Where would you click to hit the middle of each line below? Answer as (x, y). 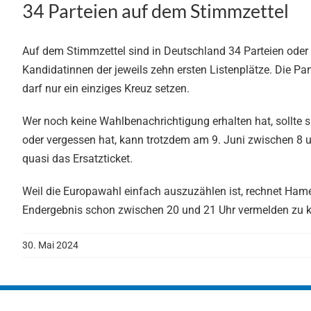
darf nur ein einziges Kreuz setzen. (106, 89)
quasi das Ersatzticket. (77, 159)
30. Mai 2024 (50, 245)
